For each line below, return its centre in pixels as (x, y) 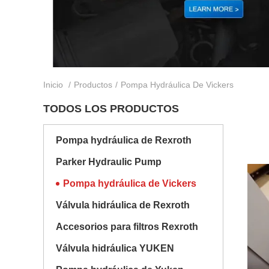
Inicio (53, 85)
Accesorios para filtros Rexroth (127, 227)
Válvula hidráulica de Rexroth (123, 205)
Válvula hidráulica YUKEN (115, 248)
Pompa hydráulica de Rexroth (124, 140)
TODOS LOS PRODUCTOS (111, 109)
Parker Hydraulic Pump (109, 162)
